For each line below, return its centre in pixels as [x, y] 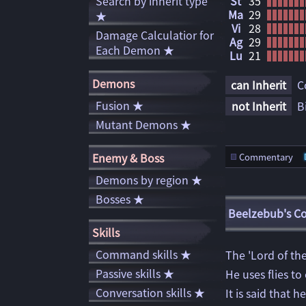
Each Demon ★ [135, 50]
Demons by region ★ [149, 180]
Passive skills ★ [135, 273]
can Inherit [259, 85]
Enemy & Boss [128, 157]
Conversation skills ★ [150, 292]
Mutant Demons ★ [143, 124]
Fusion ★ [120, 105]
